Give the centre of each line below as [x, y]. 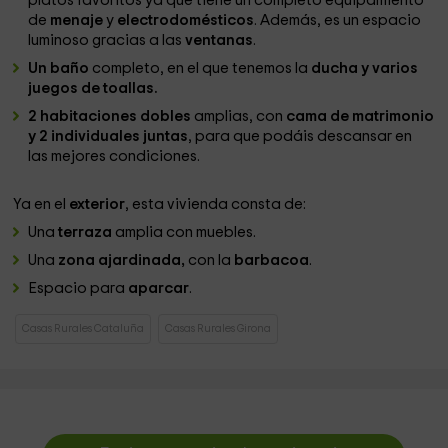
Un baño [60, 68]
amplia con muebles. [186, 232]
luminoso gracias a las [107, 40]
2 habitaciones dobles [111, 116]
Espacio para [78, 288]
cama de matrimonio [359, 116]
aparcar [159, 288]
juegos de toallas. [93, 88]
